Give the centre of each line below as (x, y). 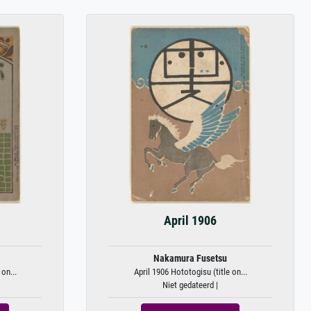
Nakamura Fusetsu (190, 259)
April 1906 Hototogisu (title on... (190, 272)
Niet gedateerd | (190, 285)
